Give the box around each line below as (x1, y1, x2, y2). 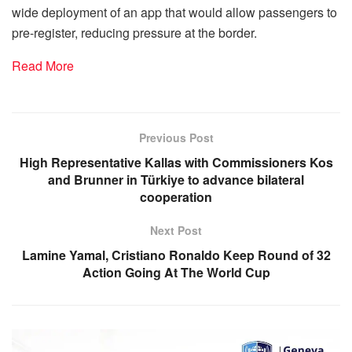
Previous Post (138, 129, 214, 145)
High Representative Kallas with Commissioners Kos (19, 152, 333, 171)
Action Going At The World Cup (82, 262, 270, 281)
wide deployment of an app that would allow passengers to (12, 2, 337, 21)
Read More (12, 56, 74, 75)
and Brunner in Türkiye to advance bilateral (48, 170, 304, 189)
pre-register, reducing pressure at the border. (12, 23, 260, 42)
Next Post (150, 222, 202, 238)
